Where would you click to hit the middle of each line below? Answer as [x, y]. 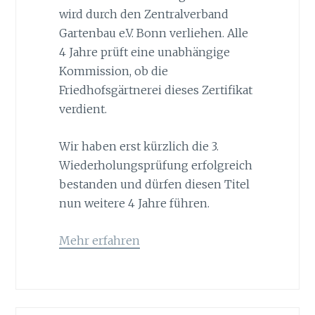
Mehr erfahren [99, 240]
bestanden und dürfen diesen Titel [154, 184]
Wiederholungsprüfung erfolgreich [155, 165]
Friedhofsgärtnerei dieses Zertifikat [155, 90]
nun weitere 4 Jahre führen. [134, 203]
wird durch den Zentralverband [143, 14]
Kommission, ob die [113, 71]
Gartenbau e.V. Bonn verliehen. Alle [153, 33]
